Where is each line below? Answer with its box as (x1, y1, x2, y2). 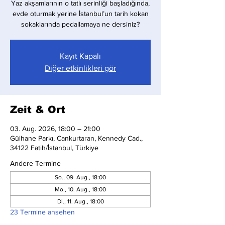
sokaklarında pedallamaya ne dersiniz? (21, 20, 140, 28)
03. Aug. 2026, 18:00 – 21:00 (10, 125, 100, 133)
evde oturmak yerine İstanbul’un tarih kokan (12, 10, 149, 18)
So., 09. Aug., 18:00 (55, 174, 106, 181)
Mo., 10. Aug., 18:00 (55, 186, 106, 193)
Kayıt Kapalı (60, 52, 101, 60)
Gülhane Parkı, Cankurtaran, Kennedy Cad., (10, 134, 143, 142)
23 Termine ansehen (10, 208, 75, 216)
